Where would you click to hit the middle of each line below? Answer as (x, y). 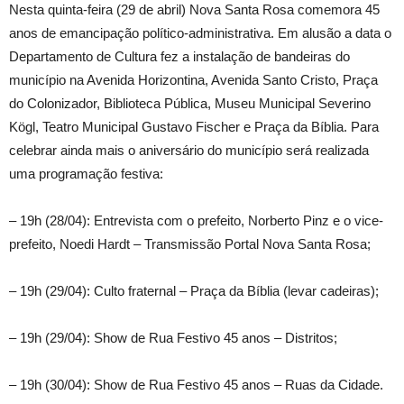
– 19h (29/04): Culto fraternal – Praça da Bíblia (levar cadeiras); (194, 291)
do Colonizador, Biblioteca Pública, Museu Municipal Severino (190, 103)
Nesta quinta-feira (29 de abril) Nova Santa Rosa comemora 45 (194, 9)
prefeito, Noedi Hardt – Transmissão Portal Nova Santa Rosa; (190, 244)
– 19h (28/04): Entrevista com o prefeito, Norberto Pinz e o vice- (196, 220)
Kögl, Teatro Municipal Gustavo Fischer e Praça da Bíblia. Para (194, 127)
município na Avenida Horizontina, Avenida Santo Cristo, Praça (193, 80)
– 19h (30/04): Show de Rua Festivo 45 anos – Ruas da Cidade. (196, 385)
